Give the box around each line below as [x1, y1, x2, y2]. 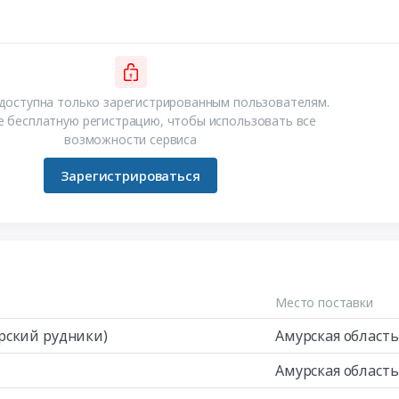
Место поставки [275, 293, 373, 311]
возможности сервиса [64, 130, 197, 148]
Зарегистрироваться [61, 166, 200, 184]
